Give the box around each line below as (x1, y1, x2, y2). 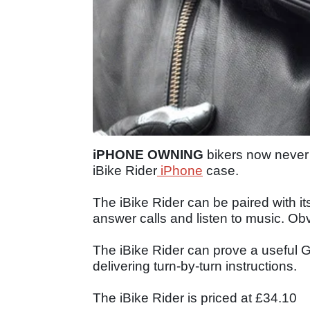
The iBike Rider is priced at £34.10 (93, 290, 297, 305)
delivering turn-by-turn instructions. (93, 258, 297, 273)
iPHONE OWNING (93, 147, 203, 162)
